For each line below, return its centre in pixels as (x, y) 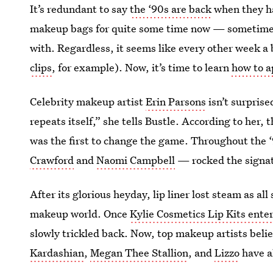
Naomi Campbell (136, 160)
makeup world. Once (80, 214)
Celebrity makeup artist (88, 101)
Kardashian (57, 253)
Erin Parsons (176, 101)
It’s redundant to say (80, 9)
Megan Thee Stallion (140, 253)
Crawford (52, 160)
